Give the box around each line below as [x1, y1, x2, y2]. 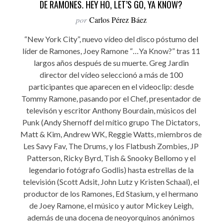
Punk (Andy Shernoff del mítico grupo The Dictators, [22, 117, 200, 127]
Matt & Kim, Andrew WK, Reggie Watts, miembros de [20, 129, 202, 139]
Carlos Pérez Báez [89, 14, 147, 25]
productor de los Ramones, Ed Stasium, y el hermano [24, 189, 198, 199]
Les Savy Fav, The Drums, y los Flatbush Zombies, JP [23, 141, 199, 151]
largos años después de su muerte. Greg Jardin [33, 58, 189, 68]
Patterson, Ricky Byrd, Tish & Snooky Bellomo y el [26, 153, 196, 163]
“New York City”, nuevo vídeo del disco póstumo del [24, 34, 198, 44]
